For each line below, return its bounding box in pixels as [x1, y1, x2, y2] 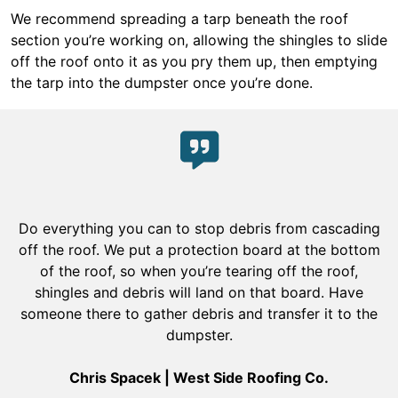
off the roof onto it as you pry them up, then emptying [11, 52, 378, 70]
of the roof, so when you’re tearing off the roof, [40, 262, 358, 280]
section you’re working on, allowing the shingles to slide [11, 31, 387, 49]
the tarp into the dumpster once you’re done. [11, 74, 313, 92]
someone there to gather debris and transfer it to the [20, 305, 378, 322]
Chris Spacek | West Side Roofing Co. [69, 369, 329, 386]
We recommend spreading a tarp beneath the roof [11, 10, 348, 28]
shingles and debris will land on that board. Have [35, 283, 363, 301]
